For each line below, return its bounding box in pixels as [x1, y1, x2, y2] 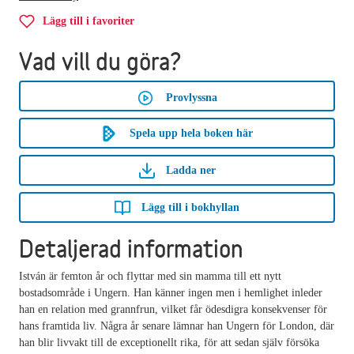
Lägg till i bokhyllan [141, 201, 239, 213]
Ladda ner [165, 164, 216, 176]
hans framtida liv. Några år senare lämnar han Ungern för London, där [19, 319, 334, 332]
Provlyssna [165, 91, 217, 104]
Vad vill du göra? [19, 43, 182, 78]
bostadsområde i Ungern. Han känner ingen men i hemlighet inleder [19, 286, 322, 299]
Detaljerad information [19, 231, 243, 265]
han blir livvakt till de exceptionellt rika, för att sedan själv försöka [19, 336, 319, 348]
